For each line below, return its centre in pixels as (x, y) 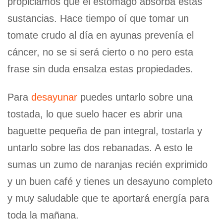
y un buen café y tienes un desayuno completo (110, 181)
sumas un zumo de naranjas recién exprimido (108, 164)
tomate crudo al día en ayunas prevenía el (101, 35)
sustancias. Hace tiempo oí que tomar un (98, 18)
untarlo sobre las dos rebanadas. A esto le (100, 147)
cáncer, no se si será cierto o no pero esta (100, 52)
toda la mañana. (43, 215)
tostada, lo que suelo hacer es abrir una (95, 114)
